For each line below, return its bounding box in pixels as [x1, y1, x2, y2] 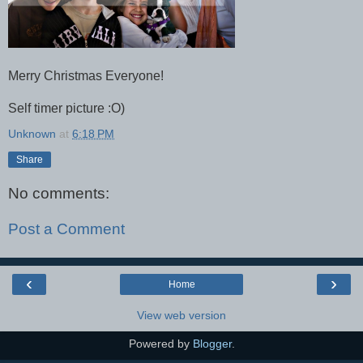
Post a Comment [8, 220, 125, 238]
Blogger [192, 337, 232, 351]
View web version [137, 309, 226, 322]
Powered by [128, 337, 193, 351]
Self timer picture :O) [8, 100, 125, 115]
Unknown [8, 126, 56, 140]
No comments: [8, 185, 109, 203]
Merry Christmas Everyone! [8, 68, 164, 83]
